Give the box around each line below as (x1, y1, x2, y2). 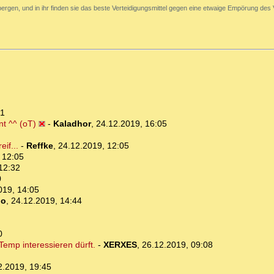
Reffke (26, 141, 53, 151)
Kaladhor (53, 119, 91, 129)
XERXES (103, 240, 137, 250)
